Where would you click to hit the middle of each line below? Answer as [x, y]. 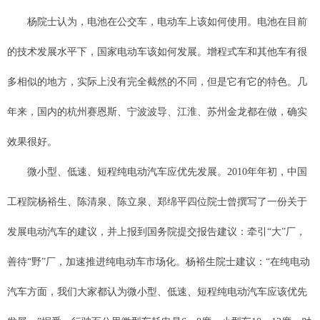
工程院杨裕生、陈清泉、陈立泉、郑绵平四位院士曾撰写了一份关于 [157, 202]
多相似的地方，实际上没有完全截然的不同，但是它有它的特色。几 [157, 82]
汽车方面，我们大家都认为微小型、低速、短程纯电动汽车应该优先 [157, 292]
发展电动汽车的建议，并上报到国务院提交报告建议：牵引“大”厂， [156, 232]
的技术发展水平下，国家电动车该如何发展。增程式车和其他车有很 [157, 52]
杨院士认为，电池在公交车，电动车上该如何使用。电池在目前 [157, 22]
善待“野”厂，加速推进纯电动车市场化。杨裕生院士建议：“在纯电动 [159, 262]
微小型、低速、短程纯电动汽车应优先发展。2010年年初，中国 [157, 172]
